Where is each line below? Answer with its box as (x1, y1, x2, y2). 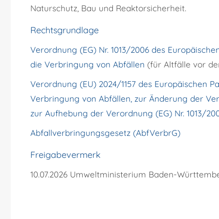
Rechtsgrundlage (30, 24, 99, 36)
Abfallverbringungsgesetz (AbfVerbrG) (30, 128, 180, 138)
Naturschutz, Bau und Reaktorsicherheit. (30, 3, 186, 14)
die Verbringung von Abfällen (30, 59, 145, 70)
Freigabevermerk (30, 149, 101, 161)
